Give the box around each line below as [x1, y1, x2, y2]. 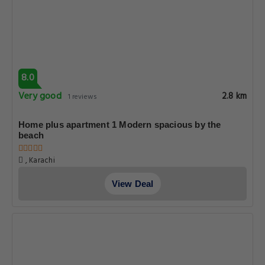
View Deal [111, 179, 154, 189]
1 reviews [67, 91, 97, 103]
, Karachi [23, 154, 55, 167]
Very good [18, 89, 62, 104]
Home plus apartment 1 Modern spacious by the [18, 119, 221, 130]
